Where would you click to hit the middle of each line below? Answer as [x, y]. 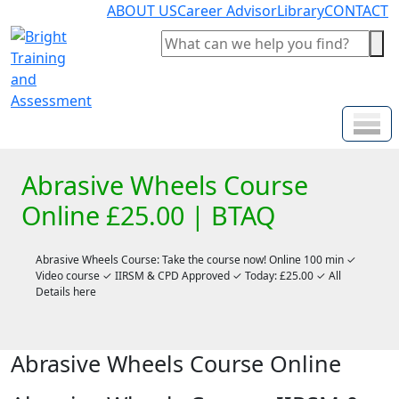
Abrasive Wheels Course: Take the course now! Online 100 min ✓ [196, 260]
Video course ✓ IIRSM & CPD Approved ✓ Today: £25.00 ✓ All [188, 276]
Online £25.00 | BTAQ [148, 215]
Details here [66, 292]
